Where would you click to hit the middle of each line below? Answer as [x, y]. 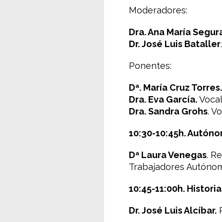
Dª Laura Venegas [168, 155]
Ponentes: [150, 66]
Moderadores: [158, 10]
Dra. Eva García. [163, 99]
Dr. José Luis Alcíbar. [173, 210]
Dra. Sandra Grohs [168, 111]
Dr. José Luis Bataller [175, 44]
